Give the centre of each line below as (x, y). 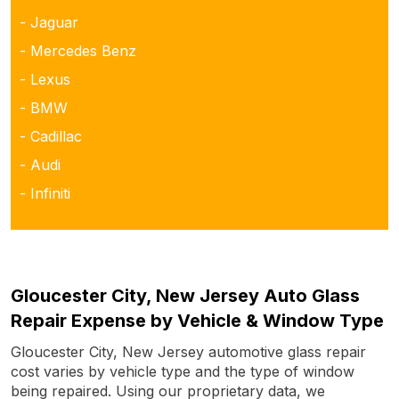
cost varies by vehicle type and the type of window (183, 371)
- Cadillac (51, 136)
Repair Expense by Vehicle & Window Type (197, 320)
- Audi (40, 164)
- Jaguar (49, 22)
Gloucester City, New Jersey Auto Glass (185, 295)
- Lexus (45, 79)
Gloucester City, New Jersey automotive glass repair (188, 351)
